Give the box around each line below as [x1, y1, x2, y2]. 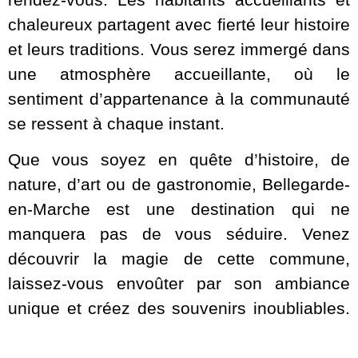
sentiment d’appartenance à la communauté [8, 89, 350, 108]
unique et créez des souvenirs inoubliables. [8, 298, 350, 317]
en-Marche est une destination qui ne [8, 199, 350, 218]
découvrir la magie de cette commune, [8, 249, 350, 268]
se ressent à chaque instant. [8, 113, 225, 133]
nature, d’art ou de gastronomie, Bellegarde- [8, 174, 350, 193]
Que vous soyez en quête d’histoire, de [8, 149, 350, 169]
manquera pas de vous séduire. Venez [8, 224, 350, 243]
